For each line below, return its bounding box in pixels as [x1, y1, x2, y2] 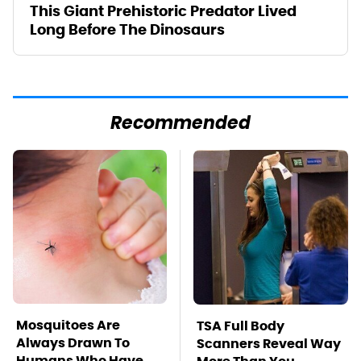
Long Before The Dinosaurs [30, 19, 225, 39]
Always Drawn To [16, 334, 130, 351]
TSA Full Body [197, 317, 284, 334]
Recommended [110, 109, 251, 139]
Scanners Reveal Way [197, 334, 341, 352]
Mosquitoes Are [16, 316, 120, 334]
